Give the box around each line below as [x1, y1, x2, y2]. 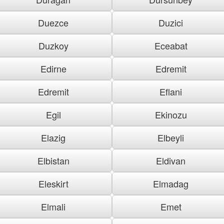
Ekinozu [154, 107, 187, 121]
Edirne [40, 61, 66, 75]
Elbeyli [157, 130, 184, 144]
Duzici [158, 15, 183, 29]
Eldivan [156, 153, 185, 167]
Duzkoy [38, 38, 68, 52]
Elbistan [37, 153, 69, 167]
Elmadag [153, 176, 188, 190]
